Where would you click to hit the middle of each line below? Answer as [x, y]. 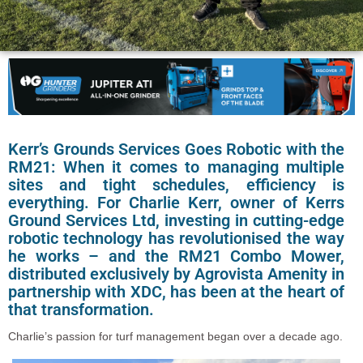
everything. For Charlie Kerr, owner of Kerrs [177, 203]
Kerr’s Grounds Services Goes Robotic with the [177, 149]
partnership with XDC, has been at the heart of [177, 292]
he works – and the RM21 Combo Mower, [177, 256]
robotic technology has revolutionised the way [177, 239]
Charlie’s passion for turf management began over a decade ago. [175, 336]
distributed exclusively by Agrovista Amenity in [177, 274]
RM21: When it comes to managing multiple [177, 167]
